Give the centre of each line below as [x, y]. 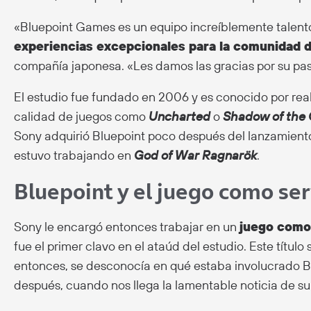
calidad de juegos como [81, 116]
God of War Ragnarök [195, 155]
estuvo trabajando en [74, 155]
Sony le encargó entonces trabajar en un [127, 226]
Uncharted [179, 116]
